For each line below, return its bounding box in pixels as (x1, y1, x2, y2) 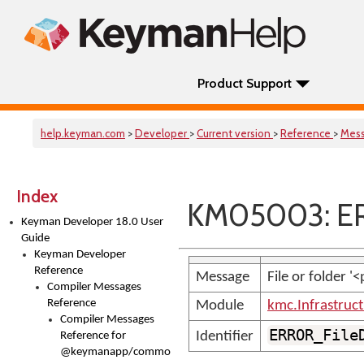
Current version (197, 127, 273, 140)
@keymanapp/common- (60, 346, 181, 358)
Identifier (196, 329, 253, 344)
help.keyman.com (41, 127, 125, 140)
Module (196, 298, 244, 314)
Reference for (60, 330, 126, 342)
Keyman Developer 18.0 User (21, 216, 163, 228)
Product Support (197, 76, 292, 91)
